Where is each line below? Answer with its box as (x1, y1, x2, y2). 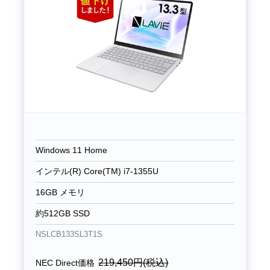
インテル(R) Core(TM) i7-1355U (35, 167, 159, 177)
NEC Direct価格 (35, 258, 95, 268)
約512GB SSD (35, 209, 90, 218)
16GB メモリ (35, 187, 85, 197)
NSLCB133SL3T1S (35, 230, 102, 239)
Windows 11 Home (35, 146, 107, 155)
